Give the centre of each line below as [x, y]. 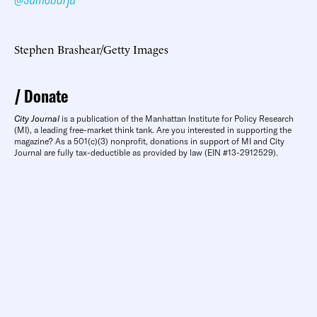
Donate [46, 96]
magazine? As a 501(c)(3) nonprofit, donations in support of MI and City [149, 141]
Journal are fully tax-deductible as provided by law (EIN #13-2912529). [146, 152]
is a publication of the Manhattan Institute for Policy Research [177, 118]
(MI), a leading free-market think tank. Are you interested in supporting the [153, 129]
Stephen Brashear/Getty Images [91, 48]
